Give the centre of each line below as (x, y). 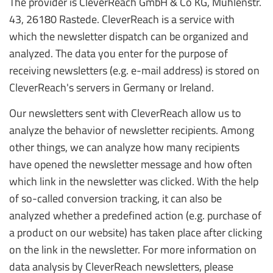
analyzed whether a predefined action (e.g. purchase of (135, 215)
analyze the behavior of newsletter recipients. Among (132, 130)
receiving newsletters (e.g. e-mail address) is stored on (134, 70)
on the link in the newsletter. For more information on (133, 250)
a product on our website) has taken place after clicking (136, 232)
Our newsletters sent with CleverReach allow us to (125, 113)
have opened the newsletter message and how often (131, 164)
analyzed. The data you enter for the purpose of (119, 53)
